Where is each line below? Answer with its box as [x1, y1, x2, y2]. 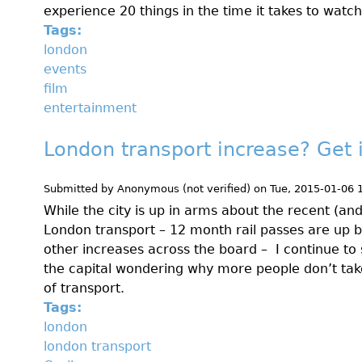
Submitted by [44, 182, 117, 195]
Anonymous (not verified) [117, 182, 250, 195]
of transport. [44, 280, 128, 296]
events [44, 61, 86, 77]
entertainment [44, 99, 137, 116]
